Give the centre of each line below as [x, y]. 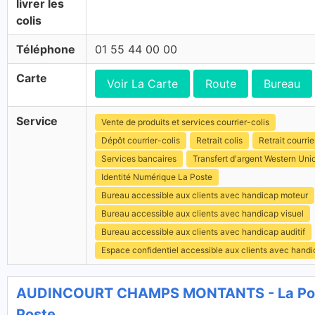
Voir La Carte [142, 84]
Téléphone [46, 49]
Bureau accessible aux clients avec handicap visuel [202, 213]
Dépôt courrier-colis [141, 140]
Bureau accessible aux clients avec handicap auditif [203, 232]
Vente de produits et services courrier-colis [185, 122]
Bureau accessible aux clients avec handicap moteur [205, 195]
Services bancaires [139, 159]
